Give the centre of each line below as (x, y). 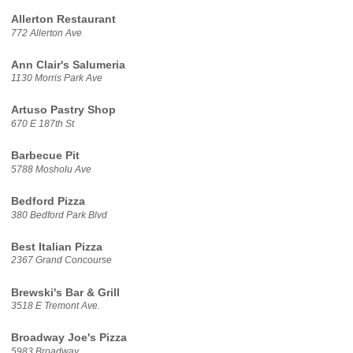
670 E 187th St (42, 124)
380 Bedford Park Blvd (59, 215)
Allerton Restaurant (63, 19)
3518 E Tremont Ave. (55, 306)
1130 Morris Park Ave (56, 78)
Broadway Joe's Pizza (69, 338)
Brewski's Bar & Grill (65, 292)
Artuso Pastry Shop (63, 110)
